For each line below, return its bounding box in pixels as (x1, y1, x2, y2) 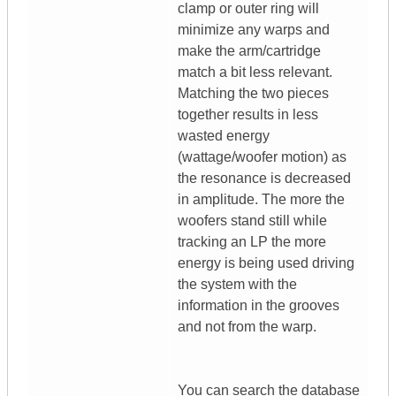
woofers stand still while (178, 213, 327, 229)
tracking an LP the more (178, 234, 326, 250)
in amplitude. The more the (178, 192, 345, 208)
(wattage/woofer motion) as (178, 149, 346, 165)
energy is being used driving (178, 255, 354, 271)
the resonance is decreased (178, 171, 351, 187)
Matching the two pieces (178, 86, 329, 102)
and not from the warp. (178, 319, 316, 335)
